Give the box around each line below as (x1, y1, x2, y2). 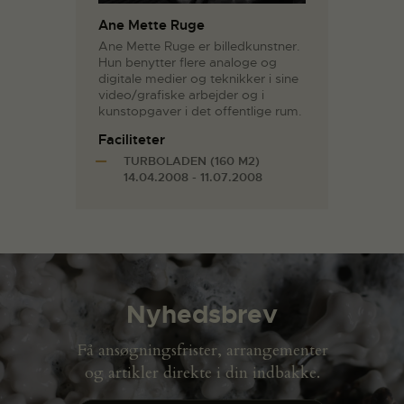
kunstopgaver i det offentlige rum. (98, 102, 302, 119)
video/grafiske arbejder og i (98, 86, 264, 103)
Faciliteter (98, 130, 165, 149)
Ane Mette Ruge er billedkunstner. (98, 37, 300, 54)
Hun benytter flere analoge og (98, 53, 277, 70)
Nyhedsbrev (126, 298, 278, 332)
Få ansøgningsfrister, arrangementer (76, 339, 328, 363)
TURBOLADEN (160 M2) (124, 152, 260, 169)
